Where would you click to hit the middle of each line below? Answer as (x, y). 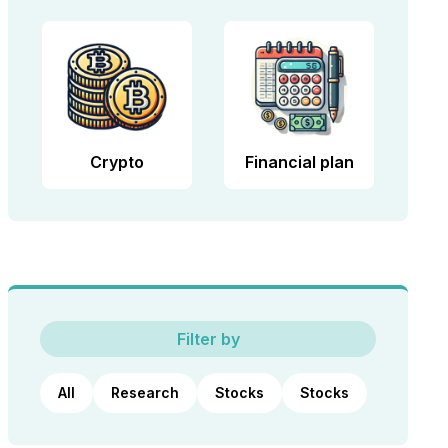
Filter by (208, 339)
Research (145, 393)
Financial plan (299, 162)
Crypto (117, 162)
